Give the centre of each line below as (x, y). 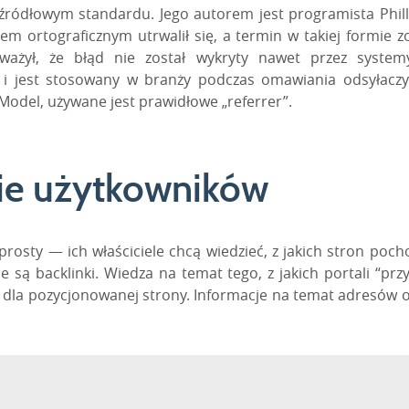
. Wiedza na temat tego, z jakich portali (235, 273)
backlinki (65, 273)
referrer (255, 101)
